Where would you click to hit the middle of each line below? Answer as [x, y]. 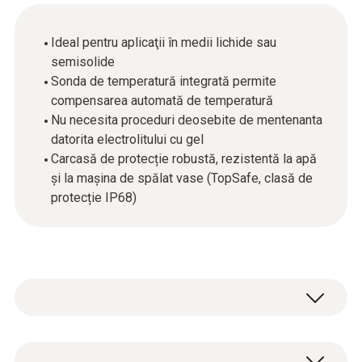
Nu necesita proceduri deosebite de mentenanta [187, 120]
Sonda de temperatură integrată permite [164, 81]
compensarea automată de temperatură [164, 101]
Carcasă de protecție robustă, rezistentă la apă [184, 159]
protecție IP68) [95, 198]
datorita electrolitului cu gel [129, 139]
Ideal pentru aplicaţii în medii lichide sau [164, 42]
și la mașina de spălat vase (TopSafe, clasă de [182, 178]
